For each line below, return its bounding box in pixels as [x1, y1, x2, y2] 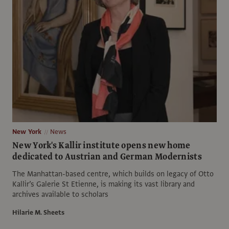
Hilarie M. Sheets [12, 208, 64, 217]
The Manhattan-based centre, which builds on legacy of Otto [12, 168, 214, 179]
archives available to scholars [12, 189, 108, 199]
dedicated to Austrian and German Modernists [12, 150, 202, 163]
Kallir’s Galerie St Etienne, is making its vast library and [12, 178, 195, 189]
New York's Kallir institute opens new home [12, 139, 191, 152]
